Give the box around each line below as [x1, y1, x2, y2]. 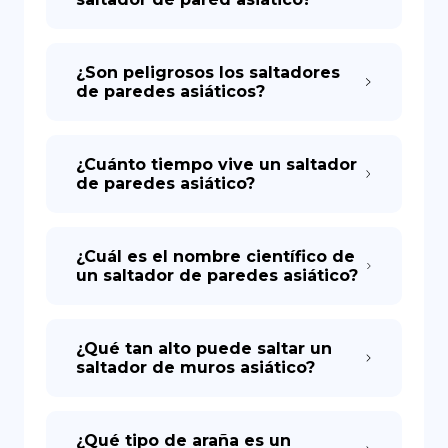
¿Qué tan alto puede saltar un [76, 339, 332, 358]
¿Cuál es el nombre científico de [76, 247, 355, 266]
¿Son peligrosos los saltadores [76, 63, 340, 82]
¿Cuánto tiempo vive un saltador [76, 155, 357, 174]
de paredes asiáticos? [76, 82, 265, 101]
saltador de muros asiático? [76, 358, 315, 377]
